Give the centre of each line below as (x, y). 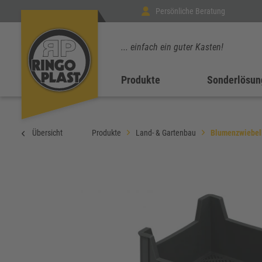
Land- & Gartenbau (166, 133)
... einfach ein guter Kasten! (172, 47)
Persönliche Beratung (190, 11)
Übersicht (47, 133)
